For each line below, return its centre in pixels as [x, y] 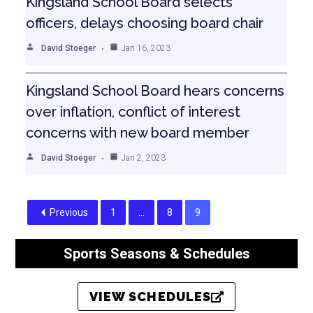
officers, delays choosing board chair [145, 23]
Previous [69, 212]
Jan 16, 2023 [146, 48]
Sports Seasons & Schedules [156, 253]
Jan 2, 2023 [144, 158]
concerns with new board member [138, 132]
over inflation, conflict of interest [133, 111]
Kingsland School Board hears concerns [155, 90]
